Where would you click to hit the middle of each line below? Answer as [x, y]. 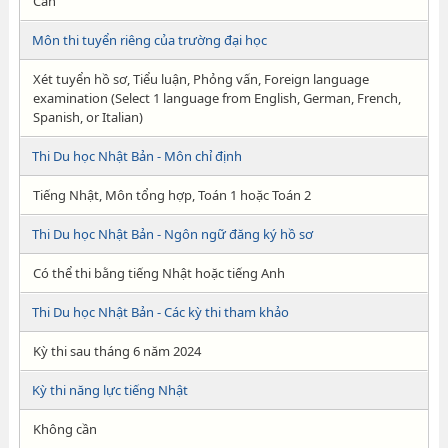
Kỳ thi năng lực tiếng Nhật [109, 390]
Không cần [64, 429]
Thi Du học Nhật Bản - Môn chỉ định [136, 156]
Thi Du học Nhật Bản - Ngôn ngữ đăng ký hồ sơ [172, 234]
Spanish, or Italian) [87, 117]
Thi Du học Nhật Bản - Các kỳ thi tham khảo [160, 312]
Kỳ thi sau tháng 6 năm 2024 [116, 351]
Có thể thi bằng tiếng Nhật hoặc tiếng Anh [158, 273]
